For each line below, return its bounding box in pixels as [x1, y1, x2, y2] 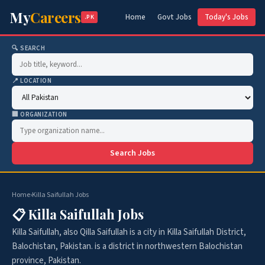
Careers [30, 8, 81, 27]
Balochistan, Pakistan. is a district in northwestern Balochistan [12, 240, 243, 253]
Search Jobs [110, 147, 155, 159]
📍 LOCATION [12, 76, 52, 85]
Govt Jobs [157, 12, 192, 22]
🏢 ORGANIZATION [12, 110, 67, 119]
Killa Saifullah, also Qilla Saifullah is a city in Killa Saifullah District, [12, 226, 246, 238]
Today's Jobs [205, 12, 248, 22]
